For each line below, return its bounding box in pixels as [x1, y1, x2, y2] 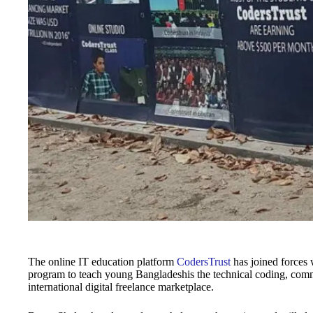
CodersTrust [177, 256, 231, 268]
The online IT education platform [28, 256, 177, 268]
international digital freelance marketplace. [28, 281, 214, 293]
